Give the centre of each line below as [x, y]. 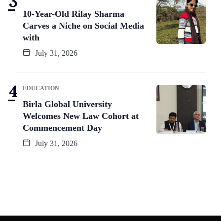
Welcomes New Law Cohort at [81, 116]
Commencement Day [62, 128]
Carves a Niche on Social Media [83, 25]
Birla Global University [67, 104]
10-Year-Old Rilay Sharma [74, 14]
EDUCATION [41, 88]
